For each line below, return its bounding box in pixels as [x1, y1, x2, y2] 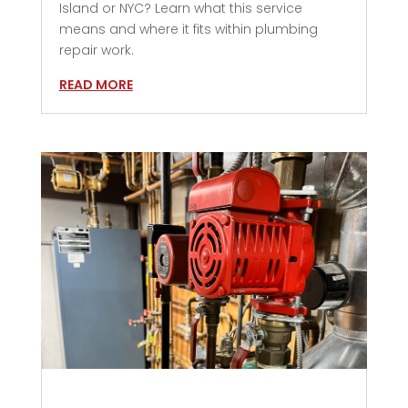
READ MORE [58, 76, 133, 95]
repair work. [58, 41, 134, 60]
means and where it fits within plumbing [58, 20, 318, 39]
